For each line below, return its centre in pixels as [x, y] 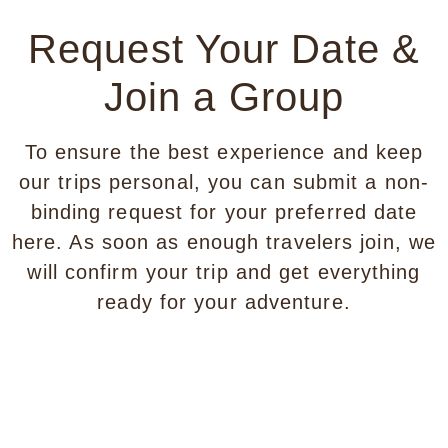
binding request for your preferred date [224, 211]
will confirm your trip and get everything [224, 271]
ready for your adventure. [224, 301]
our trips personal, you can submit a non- [224, 181]
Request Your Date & [224, 48]
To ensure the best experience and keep [224, 151]
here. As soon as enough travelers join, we [224, 241]
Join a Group [224, 96]
